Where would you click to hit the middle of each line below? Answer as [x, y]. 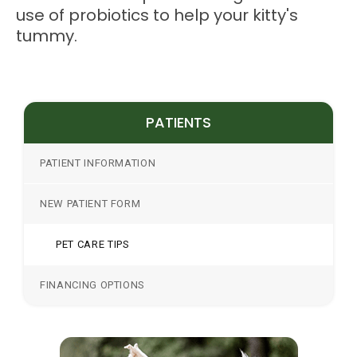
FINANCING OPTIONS [93, 285]
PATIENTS [178, 123]
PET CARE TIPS [93, 245]
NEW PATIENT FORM [90, 204]
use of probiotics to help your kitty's [157, 15]
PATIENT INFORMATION [98, 163]
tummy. [47, 35]
